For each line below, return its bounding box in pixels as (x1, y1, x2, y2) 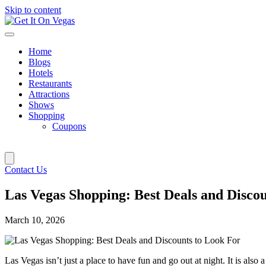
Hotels (28, 68, 53, 78)
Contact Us (5, 164, 47, 175)
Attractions (28, 89, 69, 99)
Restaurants (28, 78, 72, 88)
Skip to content (5, 5, 61, 15)
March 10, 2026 (5, 214, 65, 225)
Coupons (52, 121, 86, 131)
